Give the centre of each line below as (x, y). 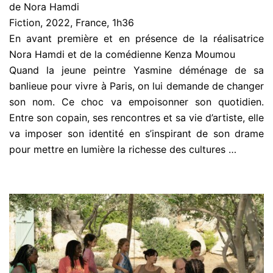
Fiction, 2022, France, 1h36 (72, 22)
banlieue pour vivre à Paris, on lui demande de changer (136, 86)
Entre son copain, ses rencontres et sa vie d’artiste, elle (136, 117)
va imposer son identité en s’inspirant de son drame (136, 133)
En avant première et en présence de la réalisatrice (136, 38)
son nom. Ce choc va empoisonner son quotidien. (136, 101)
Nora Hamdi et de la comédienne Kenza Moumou (122, 54)
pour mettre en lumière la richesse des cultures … (123, 149)
